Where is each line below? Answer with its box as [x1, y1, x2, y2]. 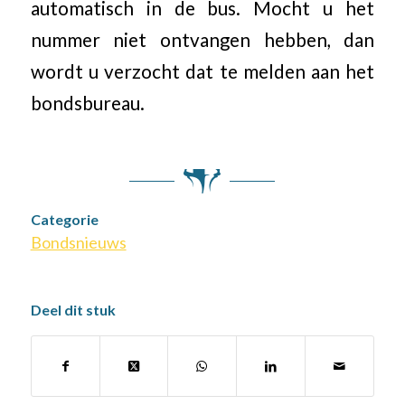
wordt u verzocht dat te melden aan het [30, 61, 375, 83]
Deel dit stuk [30, 300, 116, 318]
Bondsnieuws [30, 231, 127, 252]
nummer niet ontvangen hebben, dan [30, 29, 375, 52]
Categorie [30, 210, 99, 228]
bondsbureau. [30, 92, 145, 115]
